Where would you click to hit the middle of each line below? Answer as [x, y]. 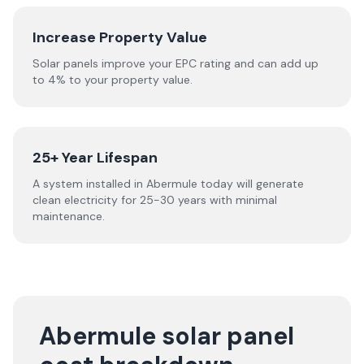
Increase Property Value [120, 37]
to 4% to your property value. [113, 80]
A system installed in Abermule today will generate [168, 184]
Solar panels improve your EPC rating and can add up [175, 63]
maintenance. [69, 216]
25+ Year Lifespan [95, 158]
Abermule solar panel [167, 336]
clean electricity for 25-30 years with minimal [155, 200]
